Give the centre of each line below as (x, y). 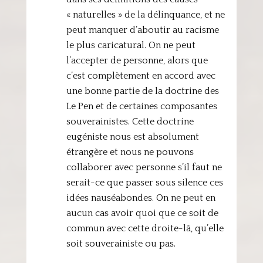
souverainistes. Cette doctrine (130, 122)
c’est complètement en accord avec (141, 76)
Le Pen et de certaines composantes (141, 106)
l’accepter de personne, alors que (137, 60)
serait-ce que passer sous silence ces (144, 183)
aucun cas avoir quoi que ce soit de (142, 213)
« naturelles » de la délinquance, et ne (145, 15)
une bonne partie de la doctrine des (142, 91)
